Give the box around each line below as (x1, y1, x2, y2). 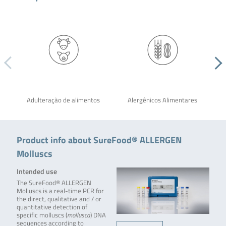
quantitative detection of (16, 202, 87, 212)
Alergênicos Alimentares (127, 95, 197, 105)
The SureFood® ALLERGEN (16, 178, 91, 188)
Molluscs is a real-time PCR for (16, 186, 104, 196)
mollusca (67, 210, 90, 220)
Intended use (16, 166, 57, 177)
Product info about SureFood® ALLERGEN (16, 133, 182, 147)
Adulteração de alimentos (27, 95, 100, 105)
